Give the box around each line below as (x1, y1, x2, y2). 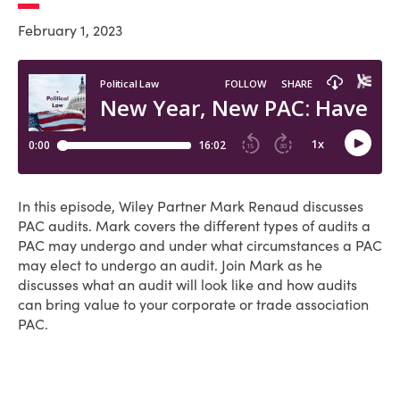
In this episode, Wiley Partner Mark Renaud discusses (18, 197, 363, 215)
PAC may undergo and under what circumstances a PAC (18, 237, 382, 254)
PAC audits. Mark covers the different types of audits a (18, 217, 371, 235)
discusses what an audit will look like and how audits (18, 276, 357, 294)
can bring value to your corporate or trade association (18, 296, 369, 313)
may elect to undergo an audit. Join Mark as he (18, 256, 322, 274)
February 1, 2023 (18, 21, 122, 39)
